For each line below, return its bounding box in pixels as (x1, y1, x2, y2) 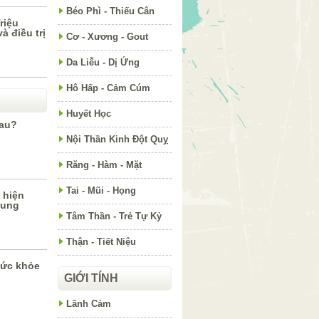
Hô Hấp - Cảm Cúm (66, 83, 150, 93)
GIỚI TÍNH (64, 272, 118, 284)
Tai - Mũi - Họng (66, 185, 136, 196)
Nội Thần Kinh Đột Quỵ (66, 134, 168, 145)
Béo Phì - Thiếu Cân (66, 6, 155, 16)
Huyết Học (66, 108, 111, 119)
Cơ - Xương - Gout (66, 31, 148, 42)
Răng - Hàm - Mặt (66, 159, 142, 170)
